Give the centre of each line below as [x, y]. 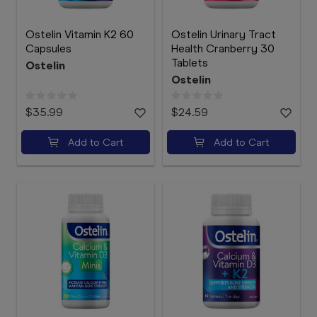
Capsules [48, 48]
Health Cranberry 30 [223, 48]
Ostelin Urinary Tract [224, 34]
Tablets [190, 63]
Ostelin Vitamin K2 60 [80, 34]
